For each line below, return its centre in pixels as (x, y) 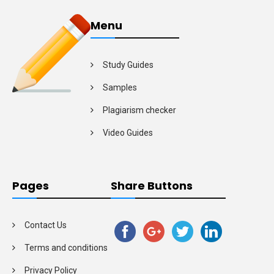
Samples (120, 87)
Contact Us (46, 225)
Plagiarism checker (139, 110)
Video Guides (128, 132)
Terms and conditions (66, 247)
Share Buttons (152, 185)
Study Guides (128, 65)
